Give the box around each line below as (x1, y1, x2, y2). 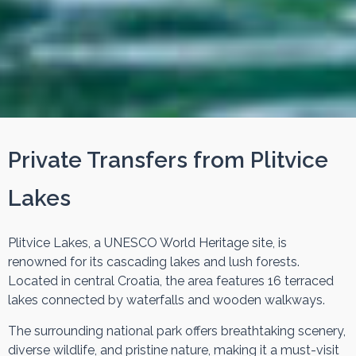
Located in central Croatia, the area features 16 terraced (8, 273, 334, 289)
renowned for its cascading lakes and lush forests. (8, 254, 300, 270)
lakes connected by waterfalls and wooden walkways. (8, 292, 325, 308)
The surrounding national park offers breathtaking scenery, (8, 323, 346, 339)
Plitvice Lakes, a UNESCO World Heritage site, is (8, 235, 287, 251)
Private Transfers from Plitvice (8, 147, 328, 174)
